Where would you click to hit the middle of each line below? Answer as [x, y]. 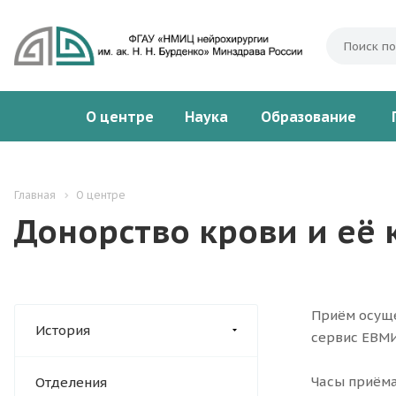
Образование [308, 117]
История [63, 331]
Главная [35, 195]
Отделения [71, 383]
